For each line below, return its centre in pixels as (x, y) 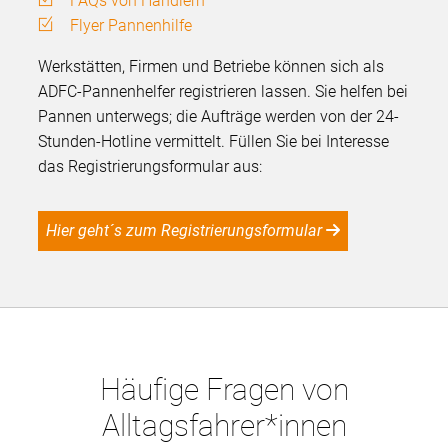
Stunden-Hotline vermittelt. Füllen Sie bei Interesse (214, 141)
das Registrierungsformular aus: (150, 166)
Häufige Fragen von (224, 389)
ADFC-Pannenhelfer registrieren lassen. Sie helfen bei (223, 91)
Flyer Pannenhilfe (131, 25)
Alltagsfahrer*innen (224, 425)
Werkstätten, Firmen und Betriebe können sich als (211, 66)
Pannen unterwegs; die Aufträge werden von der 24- (219, 116)
